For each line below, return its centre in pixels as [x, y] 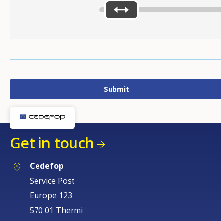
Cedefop [47, 166]
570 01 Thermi [56, 210]
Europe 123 [51, 195]
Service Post [52, 180]
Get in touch [52, 143]
